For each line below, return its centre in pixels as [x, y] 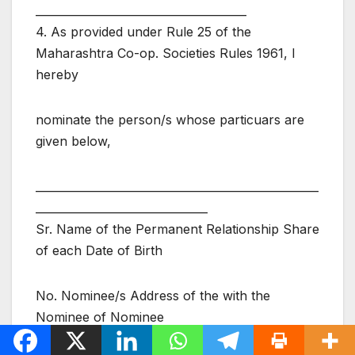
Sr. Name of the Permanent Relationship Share [177, 229]
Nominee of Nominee [100, 317]
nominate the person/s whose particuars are [170, 119]
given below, [73, 141]
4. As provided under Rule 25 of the [143, 31]
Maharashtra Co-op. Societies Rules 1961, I [166, 53]
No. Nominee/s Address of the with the [153, 295]
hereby [57, 74]
